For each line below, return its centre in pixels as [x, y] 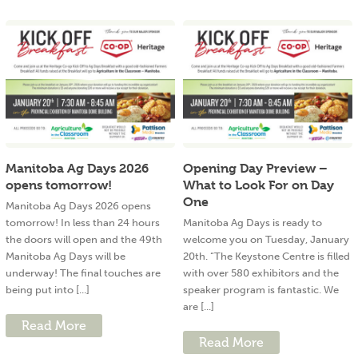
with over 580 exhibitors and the [261, 273]
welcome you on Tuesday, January [266, 240]
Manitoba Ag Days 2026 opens [78, 206]
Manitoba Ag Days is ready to [253, 223]
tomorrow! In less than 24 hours [83, 223]
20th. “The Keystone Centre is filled [267, 257]
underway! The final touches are [83, 273]
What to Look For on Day [259, 185]
